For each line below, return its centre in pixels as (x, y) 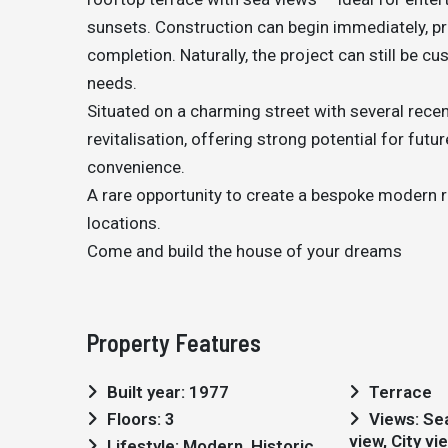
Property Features (174, 343)
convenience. (136, 167)
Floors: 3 (141, 419)
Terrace (400, 392)
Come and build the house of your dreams (244, 251)
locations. (124, 223)
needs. (112, 83)
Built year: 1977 (168, 392)
